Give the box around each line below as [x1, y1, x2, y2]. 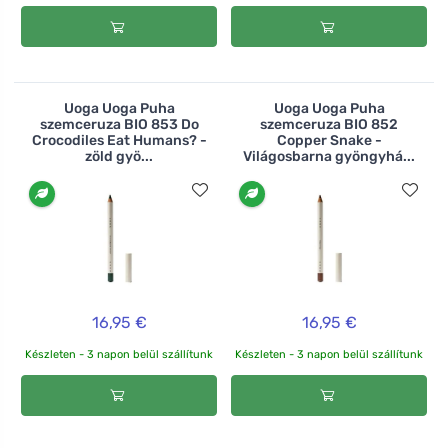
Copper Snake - [276, 131, 382, 149]
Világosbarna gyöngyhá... [243, 147, 415, 165]
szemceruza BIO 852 [260, 115, 398, 133]
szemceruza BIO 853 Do [39, 115, 199, 133]
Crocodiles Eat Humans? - [31, 131, 207, 149]
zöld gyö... [85, 147, 153, 165]
